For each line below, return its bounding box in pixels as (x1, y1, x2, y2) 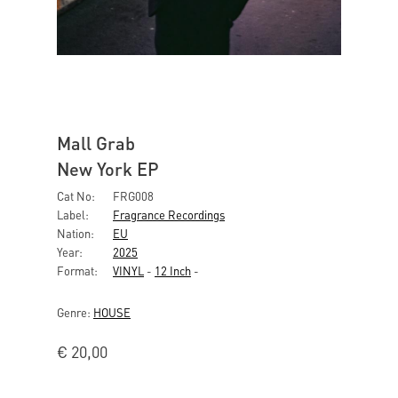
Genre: (57, 305, 93, 320)
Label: (57, 207, 89, 222)
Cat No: (57, 188, 95, 203)
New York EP (57, 157, 159, 180)
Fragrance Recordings (113, 207, 225, 222)
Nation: (57, 226, 94, 241)
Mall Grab (57, 131, 135, 155)
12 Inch (155, 263, 191, 278)
